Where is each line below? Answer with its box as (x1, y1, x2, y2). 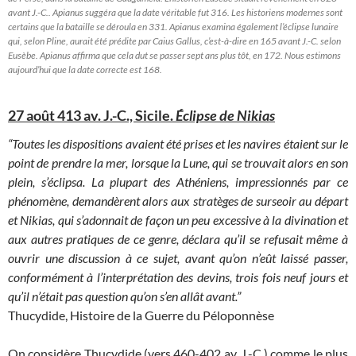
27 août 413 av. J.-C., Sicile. (8, 106, 176, 124)
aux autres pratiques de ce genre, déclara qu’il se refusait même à (8, 230, 348, 246)
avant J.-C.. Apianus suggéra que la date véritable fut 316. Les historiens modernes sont (8, 6, 342, 18)
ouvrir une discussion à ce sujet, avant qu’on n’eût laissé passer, (8, 250, 348, 265)
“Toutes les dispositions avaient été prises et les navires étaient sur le (8, 135, 348, 151)
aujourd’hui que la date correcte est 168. (8, 63, 162, 75)
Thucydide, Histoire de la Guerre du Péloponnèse (8, 307, 274, 323)
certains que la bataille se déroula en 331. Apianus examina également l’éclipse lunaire (8, 20, 339, 33)
